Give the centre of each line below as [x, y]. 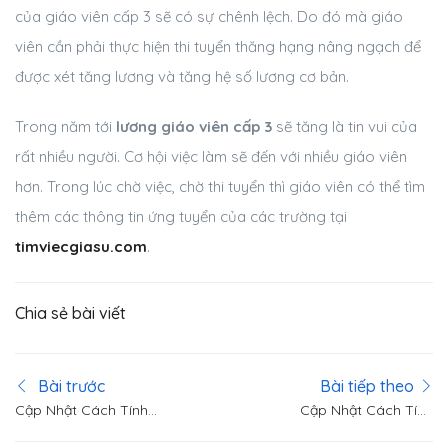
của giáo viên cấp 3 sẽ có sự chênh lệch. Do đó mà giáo [209, 17]
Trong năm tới [65, 127]
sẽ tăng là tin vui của [344, 127]
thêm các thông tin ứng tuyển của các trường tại [181, 217]
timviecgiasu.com [81, 247]
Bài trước [69, 386]
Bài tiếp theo [367, 386]
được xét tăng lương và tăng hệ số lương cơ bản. [182, 77]
